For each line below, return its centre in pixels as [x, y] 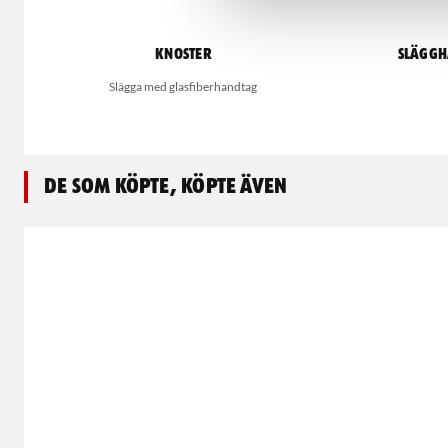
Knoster [183, 54]
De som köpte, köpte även [166, 186]
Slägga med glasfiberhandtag [183, 86]
